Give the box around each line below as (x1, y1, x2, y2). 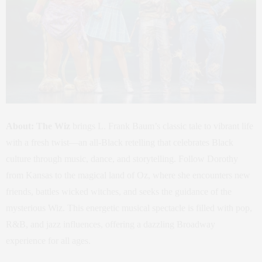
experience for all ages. (6, 236, 91, 246)
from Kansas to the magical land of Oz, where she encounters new (6, 170, 250, 180)
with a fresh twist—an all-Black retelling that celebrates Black (6, 137, 233, 147)
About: (6, 121, 34, 131)
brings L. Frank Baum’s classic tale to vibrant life (70, 121, 253, 131)
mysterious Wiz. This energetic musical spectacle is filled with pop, (6, 203, 252, 213)
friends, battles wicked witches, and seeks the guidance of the (6, 187, 232, 196)
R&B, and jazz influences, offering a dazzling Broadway (6, 219, 215, 229)
